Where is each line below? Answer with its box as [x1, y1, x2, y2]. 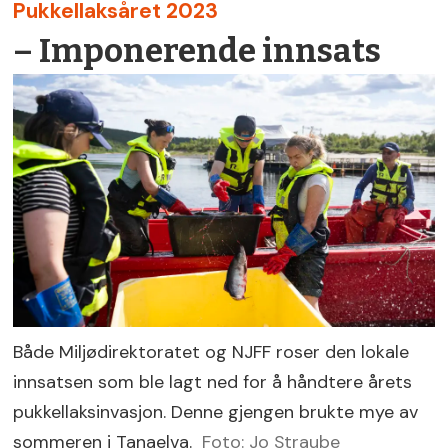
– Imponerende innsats [13, 31, 382, 72]
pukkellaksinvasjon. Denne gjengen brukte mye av [13, 400, 419, 425]
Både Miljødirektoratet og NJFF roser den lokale [13, 340, 410, 365]
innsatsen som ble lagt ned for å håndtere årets [13, 370, 413, 395]
